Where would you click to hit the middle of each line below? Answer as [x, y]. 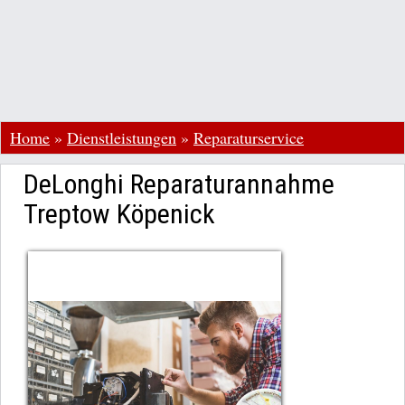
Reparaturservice [249, 137]
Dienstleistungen [122, 137]
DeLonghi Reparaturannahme [179, 184]
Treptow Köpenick [119, 214]
